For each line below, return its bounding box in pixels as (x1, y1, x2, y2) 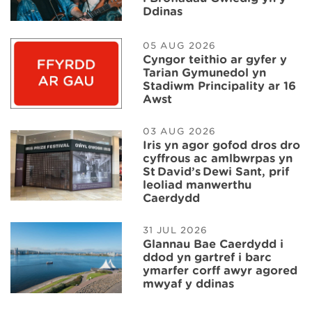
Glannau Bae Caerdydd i (143, 237, 283, 251)
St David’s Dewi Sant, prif (143, 165, 289, 179)
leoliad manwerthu (143, 178, 251, 192)
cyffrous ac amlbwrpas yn (143, 152, 292, 166)
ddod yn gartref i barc (143, 250, 272, 264)
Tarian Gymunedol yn (143, 66, 266, 80)
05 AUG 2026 (143, 40, 217, 52)
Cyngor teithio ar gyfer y (143, 53, 287, 67)
